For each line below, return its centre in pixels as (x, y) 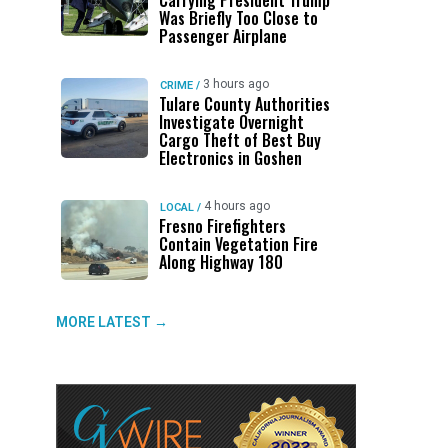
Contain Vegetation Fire (238, 244)
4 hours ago (236, 206)
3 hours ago (235, 84)
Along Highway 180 (220, 262)
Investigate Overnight (231, 122)
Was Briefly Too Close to (238, 18)
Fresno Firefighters (222, 226)
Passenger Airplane (222, 36)
